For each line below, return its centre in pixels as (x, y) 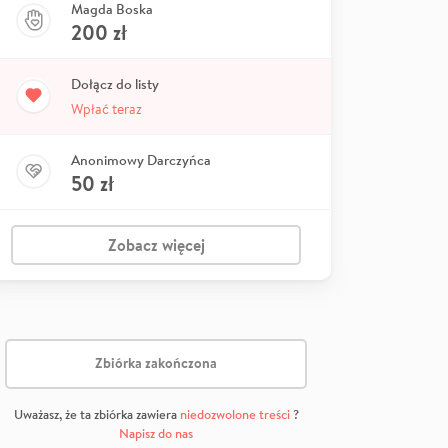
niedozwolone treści (234, 414)
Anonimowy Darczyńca (141, 159)
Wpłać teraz (106, 108)
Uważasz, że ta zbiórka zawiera (96, 414)
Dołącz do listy (115, 83)
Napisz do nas (156, 433)
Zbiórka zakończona (156, 363)
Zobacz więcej (156, 244)
